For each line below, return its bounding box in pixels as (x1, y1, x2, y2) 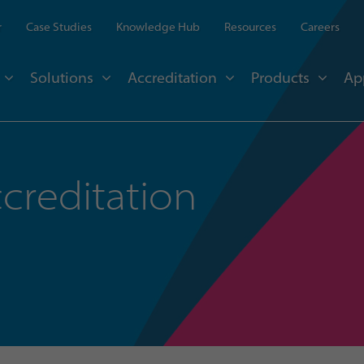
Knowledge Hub (116, 19, 200, 34)
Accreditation (128, 68, 217, 87)
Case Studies (26, 19, 92, 34)
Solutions (30, 68, 93, 87)
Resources (224, 19, 276, 34)
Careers (301, 19, 340, 34)
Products (251, 68, 310, 87)
